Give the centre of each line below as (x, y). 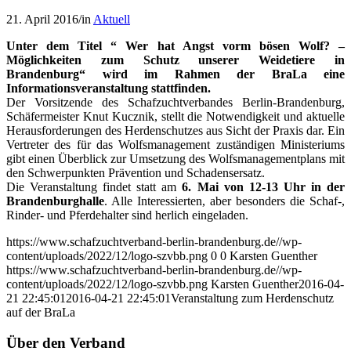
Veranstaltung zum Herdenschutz (252, 298)
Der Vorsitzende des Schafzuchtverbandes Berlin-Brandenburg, (175, 102)
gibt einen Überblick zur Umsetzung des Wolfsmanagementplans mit (175, 158)
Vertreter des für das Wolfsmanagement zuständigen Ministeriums (175, 144)
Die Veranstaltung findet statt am (94, 186)
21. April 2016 (42, 19)
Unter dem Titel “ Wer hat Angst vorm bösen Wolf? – (175, 45)
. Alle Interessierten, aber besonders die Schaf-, (224, 201)
